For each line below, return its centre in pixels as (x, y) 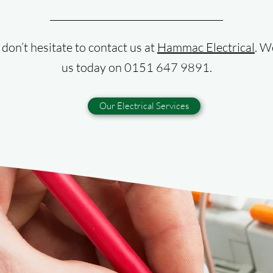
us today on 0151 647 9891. (137, 67)
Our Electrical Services (144, 106)
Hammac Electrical (206, 47)
